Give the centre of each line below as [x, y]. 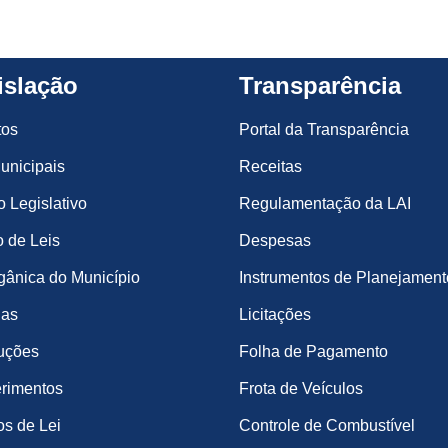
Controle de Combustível [327, 425]
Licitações [275, 314]
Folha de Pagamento [313, 351]
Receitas [270, 166]
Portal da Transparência [324, 129]
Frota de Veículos [301, 388]
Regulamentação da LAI [325, 203]
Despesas [275, 240]
